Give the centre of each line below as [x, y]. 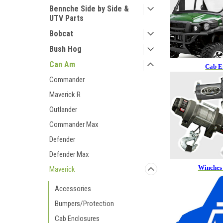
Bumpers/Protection [84, 204]
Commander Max [74, 124]
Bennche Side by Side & [89, 9]
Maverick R [65, 95]
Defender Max [69, 154]
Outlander [63, 110]
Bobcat [61, 34]
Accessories [73, 189]
